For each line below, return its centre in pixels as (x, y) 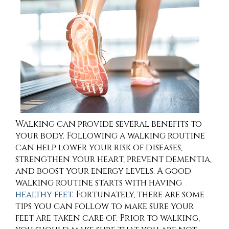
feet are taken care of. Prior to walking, (108, 218)
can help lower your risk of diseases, (99, 148)
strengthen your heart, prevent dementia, (113, 159)
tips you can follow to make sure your (105, 207)
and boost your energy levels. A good (103, 171)
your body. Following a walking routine (110, 136)
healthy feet (44, 195)
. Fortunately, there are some (138, 195)
